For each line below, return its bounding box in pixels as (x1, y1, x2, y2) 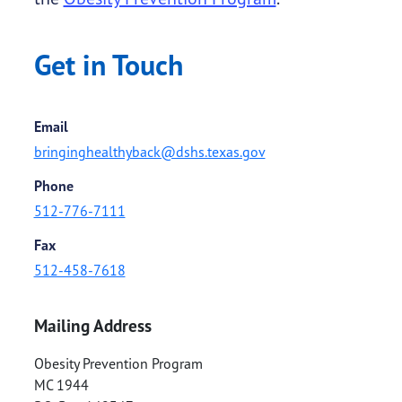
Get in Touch (33, 46, 183, 84)
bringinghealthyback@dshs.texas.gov (33, 143, 266, 162)
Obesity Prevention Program (33, 354, 203, 373)
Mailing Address (33, 314, 152, 337)
